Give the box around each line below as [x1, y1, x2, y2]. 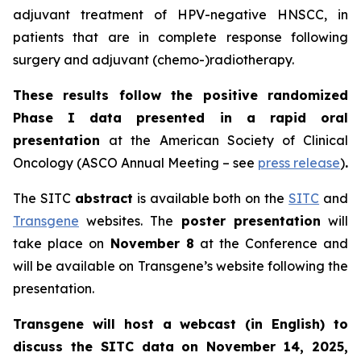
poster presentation [180, 213, 321, 229]
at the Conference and [200, 235, 348, 251]
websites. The [79, 213, 181, 229]
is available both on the [132, 190, 289, 206]
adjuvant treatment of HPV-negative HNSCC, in [13, 6, 348, 23]
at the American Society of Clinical [109, 132, 349, 148]
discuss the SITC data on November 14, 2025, [13, 338, 348, 355]
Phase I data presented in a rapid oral [13, 110, 348, 126]
